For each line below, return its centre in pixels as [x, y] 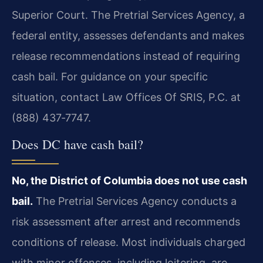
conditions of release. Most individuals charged [129, 242]
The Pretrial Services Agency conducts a [135, 201]
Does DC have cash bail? [77, 144]
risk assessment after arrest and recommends [126, 221]
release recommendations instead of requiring [126, 56]
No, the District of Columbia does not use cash [129, 180]
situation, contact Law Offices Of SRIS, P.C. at [126, 97]
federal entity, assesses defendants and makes [128, 36]
